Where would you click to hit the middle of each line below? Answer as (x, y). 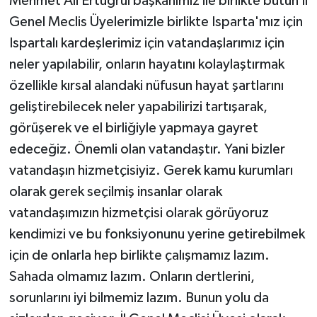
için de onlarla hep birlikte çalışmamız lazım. (139, 255)
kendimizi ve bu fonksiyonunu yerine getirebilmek (157, 234)
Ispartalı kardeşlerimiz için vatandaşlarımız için (146, 43)
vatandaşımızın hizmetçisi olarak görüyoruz (139, 213)
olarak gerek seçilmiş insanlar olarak (115, 191)
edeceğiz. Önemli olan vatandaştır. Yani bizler (147, 149)
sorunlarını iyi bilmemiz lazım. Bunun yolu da (139, 298)
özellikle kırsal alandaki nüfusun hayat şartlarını (146, 85)
